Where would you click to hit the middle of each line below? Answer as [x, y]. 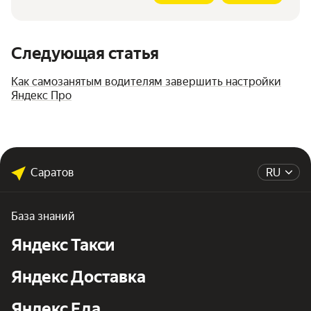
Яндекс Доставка [78, 277]
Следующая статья [85, 54]
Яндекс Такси [63, 245]
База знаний [43, 217]
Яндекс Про [41, 96]
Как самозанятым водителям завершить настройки [146, 82]
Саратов [52, 172]
